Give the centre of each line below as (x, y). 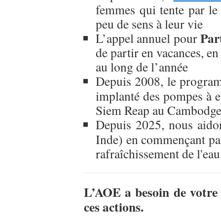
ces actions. (117, 207)
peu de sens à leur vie (149, 24)
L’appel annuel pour (148, 38)
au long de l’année (142, 67)
